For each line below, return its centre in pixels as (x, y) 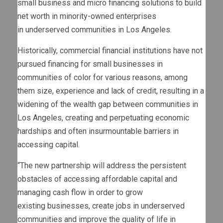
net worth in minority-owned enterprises (87, 16)
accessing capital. (49, 145)
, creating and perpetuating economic (125, 118)
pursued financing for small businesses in (90, 64)
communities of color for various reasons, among (103, 78)
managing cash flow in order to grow (80, 193)
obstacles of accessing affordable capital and (97, 179)
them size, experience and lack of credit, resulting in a (111, 91)
